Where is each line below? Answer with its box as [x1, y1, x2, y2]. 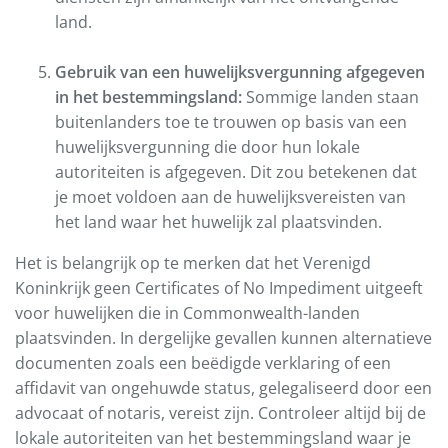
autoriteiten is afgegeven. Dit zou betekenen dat [55, 161, 417, 184]
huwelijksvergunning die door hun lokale [55, 136, 360, 159]
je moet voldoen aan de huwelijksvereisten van [55, 186, 406, 209]
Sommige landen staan [242, 86, 419, 109]
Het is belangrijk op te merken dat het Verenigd [15, 252, 371, 275]
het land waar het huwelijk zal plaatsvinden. [55, 211, 382, 234]
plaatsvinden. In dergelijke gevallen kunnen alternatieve [15, 327, 432, 350]
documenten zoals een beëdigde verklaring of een [15, 352, 391, 375]
